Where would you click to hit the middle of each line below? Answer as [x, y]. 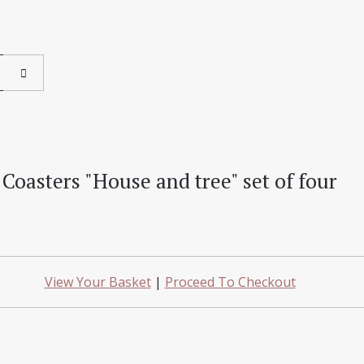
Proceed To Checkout [230, 282]
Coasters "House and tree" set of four [170, 180]
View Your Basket [97, 282]
